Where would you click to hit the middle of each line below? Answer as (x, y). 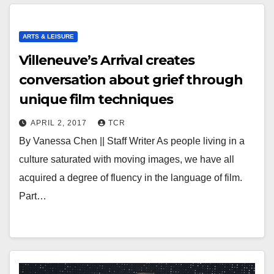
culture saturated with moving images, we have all (127, 159)
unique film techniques (96, 99)
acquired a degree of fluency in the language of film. (131, 178)
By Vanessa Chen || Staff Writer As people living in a (132, 141)
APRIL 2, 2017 (60, 123)
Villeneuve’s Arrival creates (107, 60)
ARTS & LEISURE (48, 36)
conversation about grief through (131, 80)
